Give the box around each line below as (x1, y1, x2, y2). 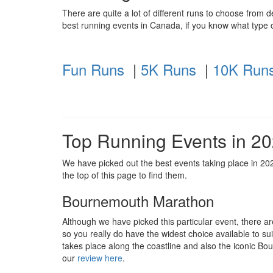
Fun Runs (62, 58, 124, 80)
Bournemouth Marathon (62, 190, 214, 212)
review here (77, 252, 122, 264)
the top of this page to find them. (62, 169, 187, 182)
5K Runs (141, 58, 196, 80)
